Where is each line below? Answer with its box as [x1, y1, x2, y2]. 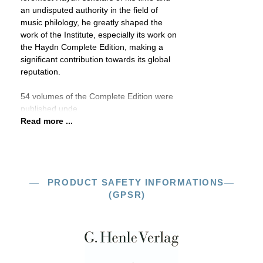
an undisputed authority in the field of [21, 5, 158, 15]
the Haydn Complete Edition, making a [21, 42, 163, 52]
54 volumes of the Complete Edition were [21, 92, 173, 101]
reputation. [21, 67, 60, 76]
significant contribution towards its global [21, 55, 170, 64]
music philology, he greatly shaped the [21, 18, 163, 27]
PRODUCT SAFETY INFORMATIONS [47, 177, 225, 187]
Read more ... [21, 116, 73, 126]
